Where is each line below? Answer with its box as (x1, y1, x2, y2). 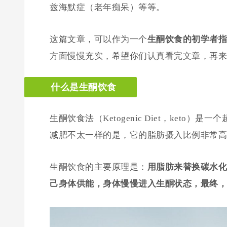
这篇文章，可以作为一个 (50, 34, 147, 44)
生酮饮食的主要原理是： (50, 162, 147, 172)
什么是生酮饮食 (51, 82, 117, 92)
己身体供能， (50, 179, 103, 188)
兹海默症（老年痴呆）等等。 (50, 3, 165, 12)
